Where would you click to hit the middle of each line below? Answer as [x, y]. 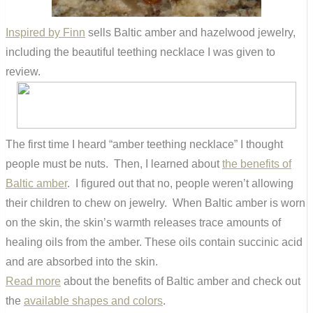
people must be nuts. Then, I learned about [114, 163]
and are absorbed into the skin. [82, 261]
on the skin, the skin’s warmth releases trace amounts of [143, 222]
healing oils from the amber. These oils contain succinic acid [154, 242]
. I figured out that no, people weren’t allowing [180, 183]
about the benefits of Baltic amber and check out [181, 281]
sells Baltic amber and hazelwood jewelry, [190, 32]
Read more [33, 281]
